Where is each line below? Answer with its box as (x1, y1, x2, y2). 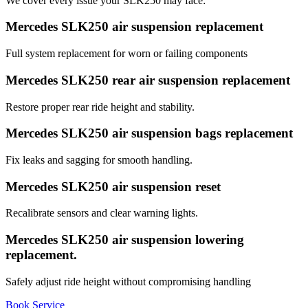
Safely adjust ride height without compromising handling (5, 275, 251, 287)
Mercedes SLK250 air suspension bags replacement (5, 126, 293, 141)
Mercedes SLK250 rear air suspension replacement (5, 72, 290, 87)
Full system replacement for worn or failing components (5, 47, 247, 60)
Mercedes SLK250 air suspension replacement (5, 19, 263, 34)
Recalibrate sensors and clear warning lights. (5, 207, 198, 219)
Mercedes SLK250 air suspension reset (5, 179, 221, 194)
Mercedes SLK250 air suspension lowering (5, 232, 244, 247)
